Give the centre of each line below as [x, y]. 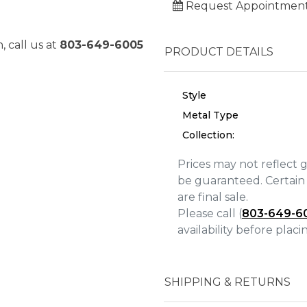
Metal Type [210, 115]
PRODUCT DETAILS [219, 52]
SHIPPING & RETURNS [228, 282]
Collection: [208, 135]
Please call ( [210, 213]
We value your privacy [51, 218]
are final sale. [213, 197]
